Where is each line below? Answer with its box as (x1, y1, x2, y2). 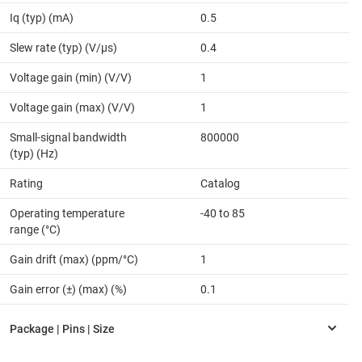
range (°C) (10, 223, 61, 237)
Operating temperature (10, 207, 124, 221)
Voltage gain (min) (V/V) (10, 71, 132, 85)
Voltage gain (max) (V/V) (10, 101, 135, 115)
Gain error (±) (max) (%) (10, 283, 127, 297)
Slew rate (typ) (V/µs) (10, 41, 117, 55)
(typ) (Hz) (10, 147, 58, 161)
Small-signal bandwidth (10, 131, 127, 145)
